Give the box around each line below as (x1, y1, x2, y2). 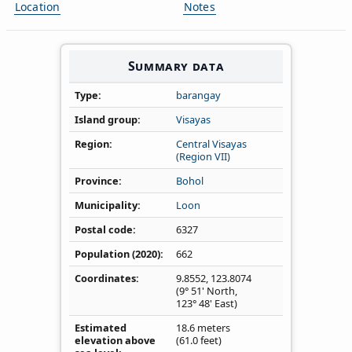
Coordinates (75, 270, 136, 285)
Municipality (75, 197, 137, 212)
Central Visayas (176, 136, 247, 151)
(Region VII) (176, 148, 230, 163)
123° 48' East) (176, 295, 237, 310)
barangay (176, 87, 221, 102)
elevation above (75, 332, 156, 347)
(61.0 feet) (176, 332, 222, 347)
